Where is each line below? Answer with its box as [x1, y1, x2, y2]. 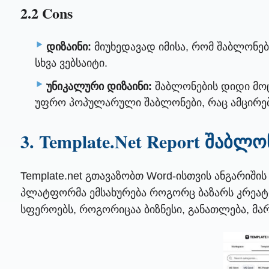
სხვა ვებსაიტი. [35, 56, 108, 69]
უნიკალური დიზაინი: [46, 80, 153, 92]
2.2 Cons [20, 2, 73, 23]
